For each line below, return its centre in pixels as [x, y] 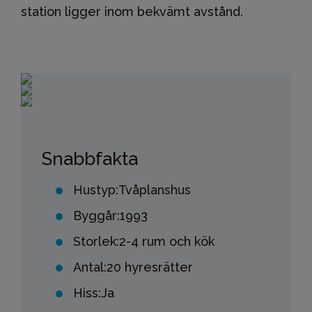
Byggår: [96, 216]
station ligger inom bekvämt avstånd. [132, 11]
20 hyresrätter [150, 267]
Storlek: [96, 241]
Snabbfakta [90, 159]
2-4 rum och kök [167, 241]
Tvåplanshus [155, 190]
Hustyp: [96, 190]
